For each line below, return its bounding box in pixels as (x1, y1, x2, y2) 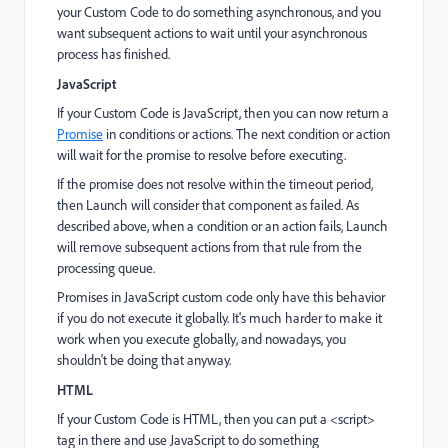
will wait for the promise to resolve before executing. (57, 145, 352, 164)
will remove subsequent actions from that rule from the (57, 237, 362, 256)
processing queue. (57, 258, 155, 277)
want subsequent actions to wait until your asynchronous (57, 23, 367, 42)
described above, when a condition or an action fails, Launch (57, 216, 388, 235)
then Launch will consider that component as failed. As (57, 195, 359, 214)
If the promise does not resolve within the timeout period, (57, 174, 373, 193)
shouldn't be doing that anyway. (57, 350, 231, 369)
